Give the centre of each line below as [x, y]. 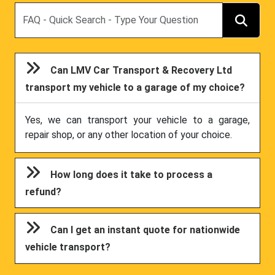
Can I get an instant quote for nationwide [145, 230]
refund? [44, 192]
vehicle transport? [68, 247]
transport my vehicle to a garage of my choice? [135, 87]
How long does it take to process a [132, 175]
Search [29, 9]
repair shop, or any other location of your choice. [129, 134]
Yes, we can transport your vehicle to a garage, [137, 120]
